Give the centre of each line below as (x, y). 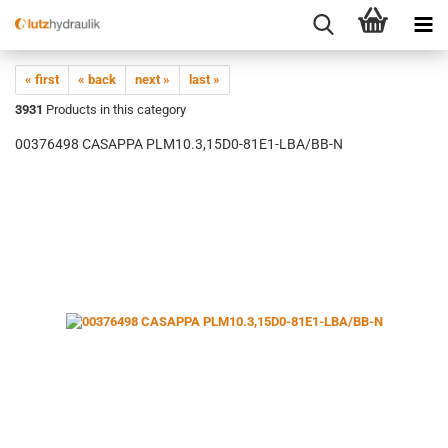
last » (204, 79)
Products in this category (114, 109)
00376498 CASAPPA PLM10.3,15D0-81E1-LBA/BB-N (179, 144)
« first (42, 79)
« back (97, 79)
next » (152, 79)
